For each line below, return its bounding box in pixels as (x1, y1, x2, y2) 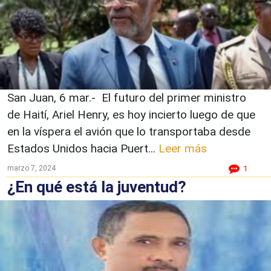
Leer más (158, 141, 207, 155)
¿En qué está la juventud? (7, 177, 186, 196)
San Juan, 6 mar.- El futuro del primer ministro (7, 90, 246, 105)
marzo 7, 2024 (7, 163, 56, 172)
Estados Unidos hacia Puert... (7, 141, 158, 155)
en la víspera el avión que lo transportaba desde (7, 124, 250, 139)
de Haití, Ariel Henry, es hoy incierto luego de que (7, 107, 255, 122)
